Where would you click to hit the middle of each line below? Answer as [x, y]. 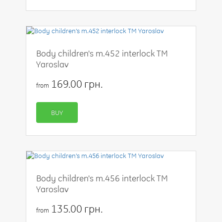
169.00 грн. [76, 84]
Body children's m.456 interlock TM [102, 178]
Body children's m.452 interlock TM [102, 53]
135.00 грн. [76, 209]
